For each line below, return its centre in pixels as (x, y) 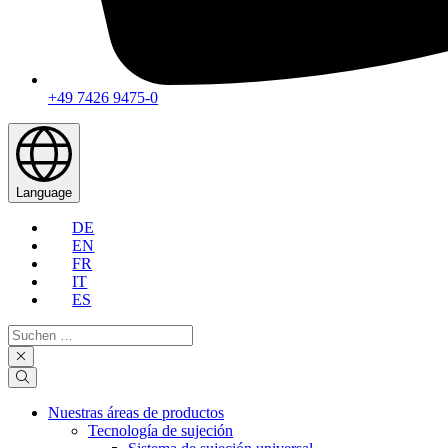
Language (44, 192)
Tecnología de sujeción (160, 430)
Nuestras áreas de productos (136, 412)
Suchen (30, 332)
